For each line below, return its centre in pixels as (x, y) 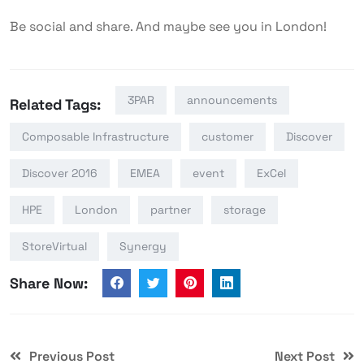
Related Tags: (55, 105)
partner (171, 210)
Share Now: (49, 284)
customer (227, 137)
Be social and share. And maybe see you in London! (168, 27)
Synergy (143, 247)
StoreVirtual (54, 247)
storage (245, 210)
